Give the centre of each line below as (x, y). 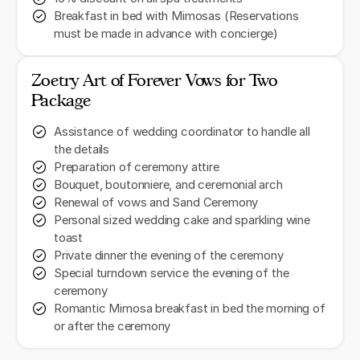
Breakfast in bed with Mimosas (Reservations (176, 16)
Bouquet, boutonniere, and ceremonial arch (168, 185)
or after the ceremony (112, 327)
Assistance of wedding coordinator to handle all (182, 132)
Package (61, 100)
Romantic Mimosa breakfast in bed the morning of (190, 309)
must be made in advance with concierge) (166, 34)
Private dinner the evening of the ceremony (169, 256)
